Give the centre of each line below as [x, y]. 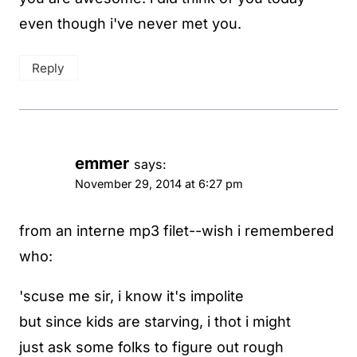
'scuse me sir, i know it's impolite [131, 296]
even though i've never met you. [130, 23]
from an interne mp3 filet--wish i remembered [177, 230]
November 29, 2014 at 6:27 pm [159, 184]
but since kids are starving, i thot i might [155, 321]
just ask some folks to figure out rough [151, 347]
